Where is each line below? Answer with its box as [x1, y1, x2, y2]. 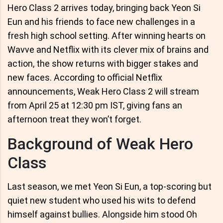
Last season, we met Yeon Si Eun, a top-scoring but [7, 181, 212, 192]
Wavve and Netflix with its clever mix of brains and [7, 44, 209, 55]
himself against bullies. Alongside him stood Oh [7, 209, 197, 220]
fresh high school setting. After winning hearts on [7, 30, 206, 41]
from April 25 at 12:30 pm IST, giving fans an [7, 100, 182, 111]
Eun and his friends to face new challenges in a [7, 16, 195, 27]
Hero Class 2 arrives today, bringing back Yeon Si [7, 2, 201, 13]
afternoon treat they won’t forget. [7, 114, 141, 125]
